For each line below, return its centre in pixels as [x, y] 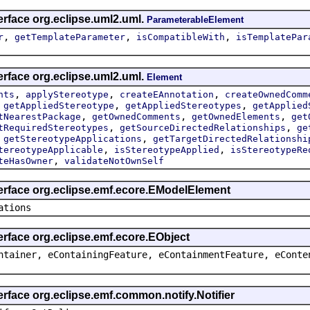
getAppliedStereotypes [183, 105]
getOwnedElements [236, 116]
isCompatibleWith [181, 37]
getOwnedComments [136, 116]
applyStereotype [67, 94]
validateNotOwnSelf [114, 161]
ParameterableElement [195, 19]
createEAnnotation [167, 94]
